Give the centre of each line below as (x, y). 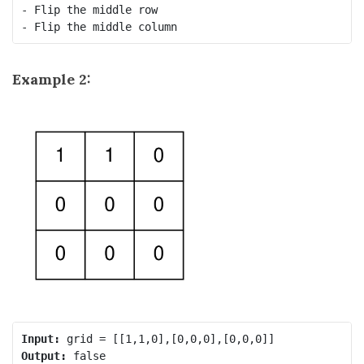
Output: (43, 355)
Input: (40, 338)
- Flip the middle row (89, 9)
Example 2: (52, 79)
